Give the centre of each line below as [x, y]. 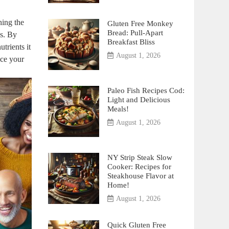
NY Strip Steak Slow [140, 157]
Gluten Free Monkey [140, 23]
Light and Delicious [139, 99]
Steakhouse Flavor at [140, 176]
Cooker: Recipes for [139, 166]
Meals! [118, 109]
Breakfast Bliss [131, 42]
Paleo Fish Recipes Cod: [146, 90]
